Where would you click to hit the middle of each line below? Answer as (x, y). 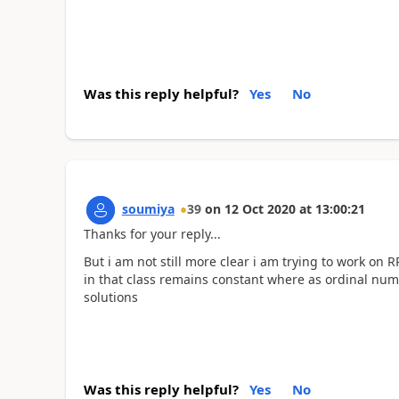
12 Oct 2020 (260, 209)
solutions (112, 297)
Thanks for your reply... (152, 234)
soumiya (148, 209)
